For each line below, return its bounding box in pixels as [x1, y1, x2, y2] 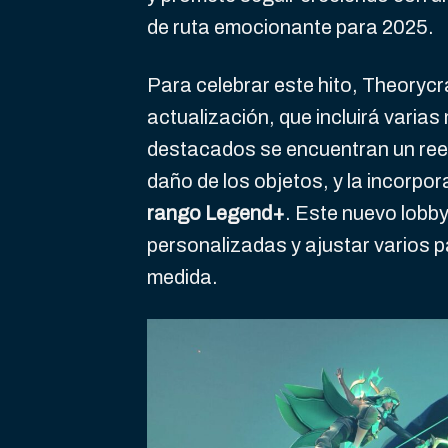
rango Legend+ [147, 202, 285, 225]
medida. [147, 266, 218, 289]
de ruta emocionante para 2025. [147, 16, 434, 39]
